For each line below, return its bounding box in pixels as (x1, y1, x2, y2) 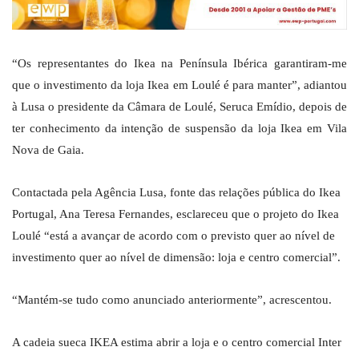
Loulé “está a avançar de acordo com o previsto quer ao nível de (12, 229, 335, 243)
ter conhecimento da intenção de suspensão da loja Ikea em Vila (12, 122, 347, 135)
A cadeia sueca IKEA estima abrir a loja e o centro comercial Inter (12, 336, 341, 349)
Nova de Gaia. (12, 143, 84, 157)
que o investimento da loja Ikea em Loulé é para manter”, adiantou (12, 79, 347, 92)
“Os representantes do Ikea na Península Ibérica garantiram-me (12, 57, 347, 71)
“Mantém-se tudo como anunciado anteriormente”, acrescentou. (12, 293, 332, 307)
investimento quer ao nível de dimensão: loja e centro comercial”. (12, 251, 341, 264)
